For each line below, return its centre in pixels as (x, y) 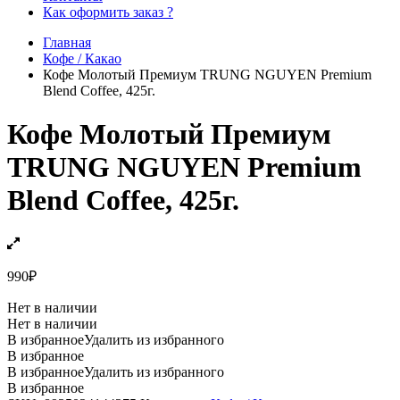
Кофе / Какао (82, 58)
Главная (67, 42)
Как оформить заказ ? (108, 12)
